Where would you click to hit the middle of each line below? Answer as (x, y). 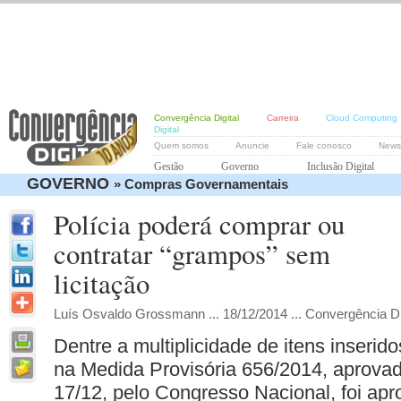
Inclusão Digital (341, 166)
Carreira (284, 118)
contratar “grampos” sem (192, 254)
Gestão (169, 166)
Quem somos (183, 145)
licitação (102, 283)
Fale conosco (325, 145)
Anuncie (254, 145)
